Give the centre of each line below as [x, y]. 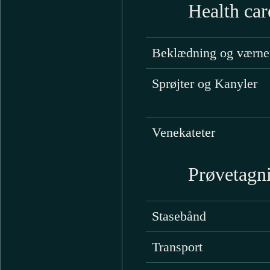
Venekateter [183, 132]
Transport [177, 247]
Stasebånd [179, 216]
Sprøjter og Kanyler [204, 83]
